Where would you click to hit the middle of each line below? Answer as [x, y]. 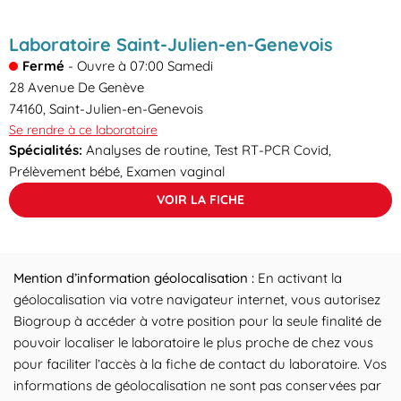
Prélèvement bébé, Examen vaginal [117, 171]
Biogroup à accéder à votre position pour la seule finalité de [197, 321]
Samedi [190, 66]
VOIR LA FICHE [200, 200]
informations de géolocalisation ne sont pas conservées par [197, 385]
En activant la [300, 278]
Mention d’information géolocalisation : [136, 278]
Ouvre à [102, 66]
